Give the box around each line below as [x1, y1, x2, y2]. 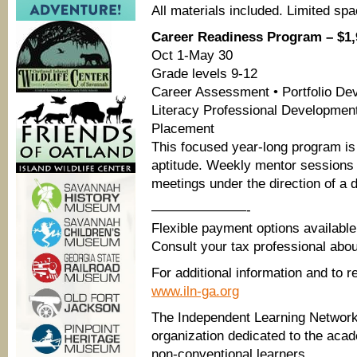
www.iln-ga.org [151, 284, 239, 299]
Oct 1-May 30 [151, 48, 233, 63]
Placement [151, 121, 214, 136]
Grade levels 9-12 [151, 66, 257, 81]
